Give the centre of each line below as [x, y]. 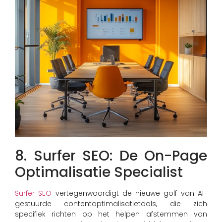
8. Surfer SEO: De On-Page [111, 156]
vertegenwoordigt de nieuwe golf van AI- [130, 193]
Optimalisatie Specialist [99, 172]
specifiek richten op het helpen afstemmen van [111, 214]
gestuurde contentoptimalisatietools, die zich [111, 203]
